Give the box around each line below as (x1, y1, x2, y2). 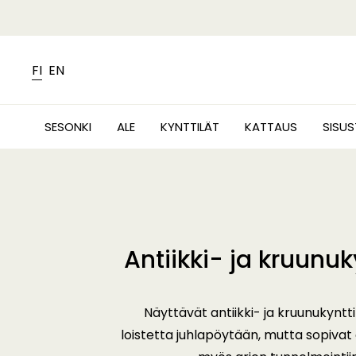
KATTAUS (245, 118, 297, 135)
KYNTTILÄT (161, 118, 219, 135)
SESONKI (44, 118, 91, 135)
